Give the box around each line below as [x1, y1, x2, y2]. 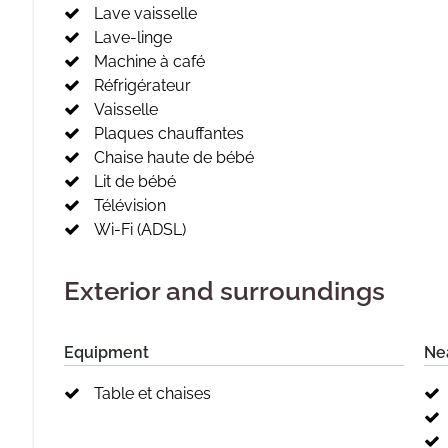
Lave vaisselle [94, 4, 197, 23]
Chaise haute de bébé [94, 148, 254, 167]
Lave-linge [94, 28, 172, 47]
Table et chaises [94, 384, 211, 403]
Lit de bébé [94, 172, 176, 191]
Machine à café [94, 52, 205, 71]
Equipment [64, 343, 149, 362]
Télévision [94, 196, 166, 215]
